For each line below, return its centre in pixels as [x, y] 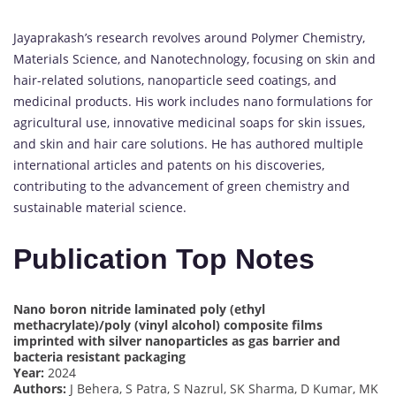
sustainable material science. [100, 207]
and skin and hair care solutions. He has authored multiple [188, 143]
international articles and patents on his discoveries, [169, 164]
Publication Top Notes [164, 259]
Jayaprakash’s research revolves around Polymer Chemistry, [189, 37]
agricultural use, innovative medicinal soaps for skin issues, [189, 122]
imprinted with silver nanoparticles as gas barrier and [177, 340]
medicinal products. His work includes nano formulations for [193, 101]
